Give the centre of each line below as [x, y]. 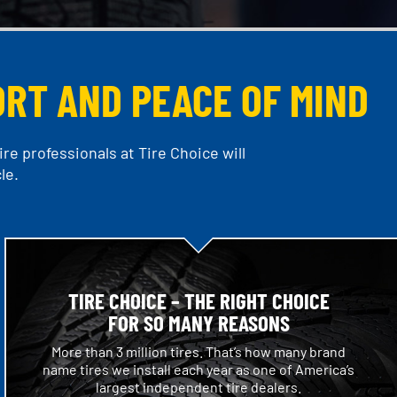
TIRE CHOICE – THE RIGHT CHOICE [198, 301]
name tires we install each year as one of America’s [198, 370]
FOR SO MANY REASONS [198, 323]
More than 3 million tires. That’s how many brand [198, 352]
